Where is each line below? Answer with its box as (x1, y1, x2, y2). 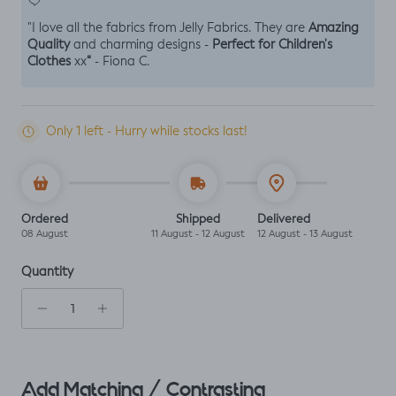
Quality (27, 38, 70, 51)
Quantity (21, 265, 73, 278)
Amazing (308, 21, 359, 34)
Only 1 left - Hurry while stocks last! (46, 125, 247, 138)
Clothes (27, 55, 74, 68)
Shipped (175, 213, 220, 225)
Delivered (256, 213, 310, 225)
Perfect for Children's (212, 38, 332, 51)
